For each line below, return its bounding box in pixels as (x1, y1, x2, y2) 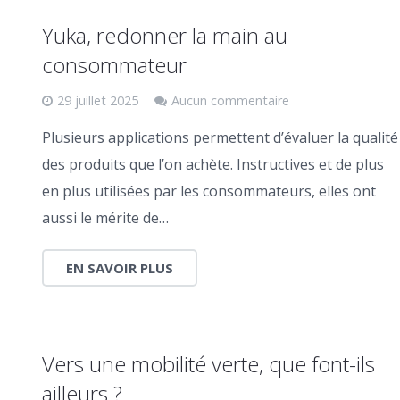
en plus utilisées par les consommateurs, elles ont (41, 180, 376, 201)
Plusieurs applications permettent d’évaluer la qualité (41, 127, 398, 147)
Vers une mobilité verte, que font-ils (41, 348, 375, 379)
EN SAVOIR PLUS (65, 258, 173, 277)
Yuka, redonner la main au (41, 20, 287, 50)
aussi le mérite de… (41, 207, 169, 228)
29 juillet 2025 (56, 91, 138, 109)
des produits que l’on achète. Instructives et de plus (41, 154, 384, 174)
